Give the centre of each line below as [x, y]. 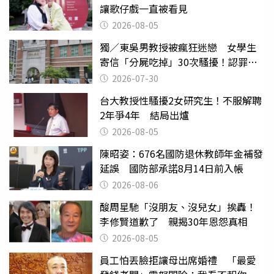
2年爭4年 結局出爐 [144, 115]
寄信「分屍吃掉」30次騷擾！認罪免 [179, 62]
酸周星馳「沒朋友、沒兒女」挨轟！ [178, 207]
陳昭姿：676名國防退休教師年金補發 [181, 154]
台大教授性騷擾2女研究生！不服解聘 [181, 100]
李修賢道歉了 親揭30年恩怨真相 [174, 221]
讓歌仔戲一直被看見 [144, 9]
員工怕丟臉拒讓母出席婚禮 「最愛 [178, 260]
